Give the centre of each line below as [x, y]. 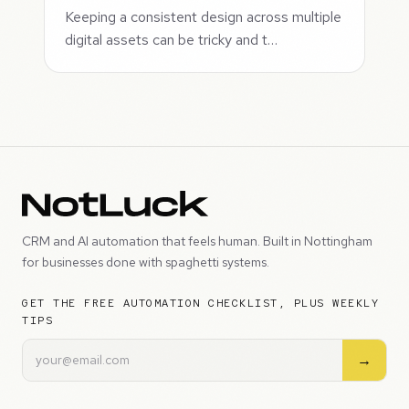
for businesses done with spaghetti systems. [146, 262]
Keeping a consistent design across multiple [204, 17]
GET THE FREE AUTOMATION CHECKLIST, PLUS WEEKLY [200, 303]
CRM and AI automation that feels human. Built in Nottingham [197, 241]
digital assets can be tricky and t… [172, 40]
